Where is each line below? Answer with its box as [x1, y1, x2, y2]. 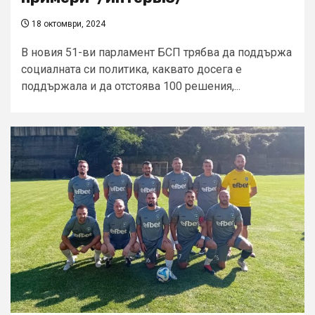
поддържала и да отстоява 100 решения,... [21, 79, 240, 94]
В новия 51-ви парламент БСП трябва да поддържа [21, 46, 292, 60]
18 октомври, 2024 [30, 19, 105, 30]
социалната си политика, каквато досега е [21, 63, 242, 77]
